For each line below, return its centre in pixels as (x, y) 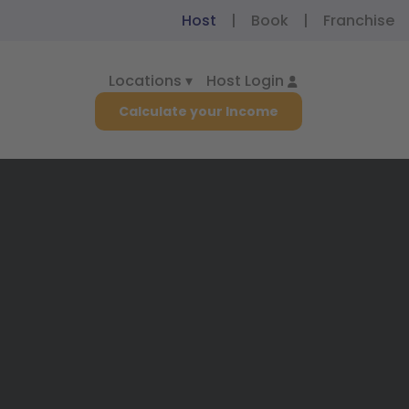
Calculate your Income (198, 111)
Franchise (359, 20)
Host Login (245, 80)
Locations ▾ (150, 80)
